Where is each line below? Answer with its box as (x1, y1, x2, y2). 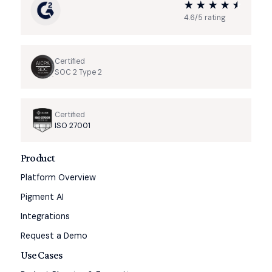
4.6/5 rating (184, 12, 226, 22)
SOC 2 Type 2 (54, 67, 102, 77)
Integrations (20, 210, 70, 222)
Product (20, 151, 56, 164)
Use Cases (20, 248, 63, 261)
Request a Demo (20, 229, 87, 241)
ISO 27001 (55, 120, 91, 131)
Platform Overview (20, 171, 96, 183)
